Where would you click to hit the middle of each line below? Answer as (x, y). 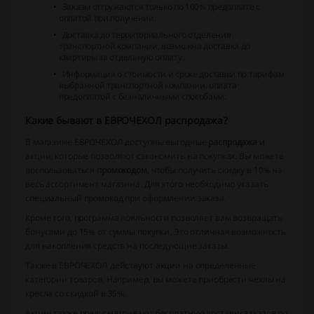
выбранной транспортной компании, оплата (148, 86)
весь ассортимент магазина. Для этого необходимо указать (147, 184)
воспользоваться (61, 170)
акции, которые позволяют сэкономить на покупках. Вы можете (155, 156)
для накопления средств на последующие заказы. (127, 246)
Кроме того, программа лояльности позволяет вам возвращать (154, 218)
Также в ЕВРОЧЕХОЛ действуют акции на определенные (141, 266)
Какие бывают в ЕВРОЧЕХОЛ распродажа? (127, 121)
